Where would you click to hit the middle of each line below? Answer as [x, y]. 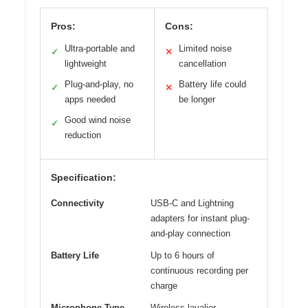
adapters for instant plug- [200, 218]
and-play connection [190, 233]
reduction [83, 135]
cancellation [202, 63]
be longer [197, 99]
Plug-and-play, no [99, 84]
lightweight [86, 63]
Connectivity [77, 203]
